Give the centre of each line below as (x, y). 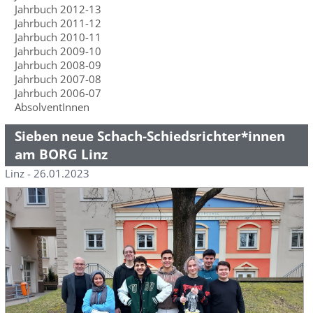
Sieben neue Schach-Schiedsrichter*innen (150, 136)
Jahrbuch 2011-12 (58, 23)
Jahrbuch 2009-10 (58, 51)
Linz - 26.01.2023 (47, 173)
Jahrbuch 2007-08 (58, 79)
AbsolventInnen (52, 107)
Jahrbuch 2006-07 (58, 93)
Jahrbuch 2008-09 (58, 65)
